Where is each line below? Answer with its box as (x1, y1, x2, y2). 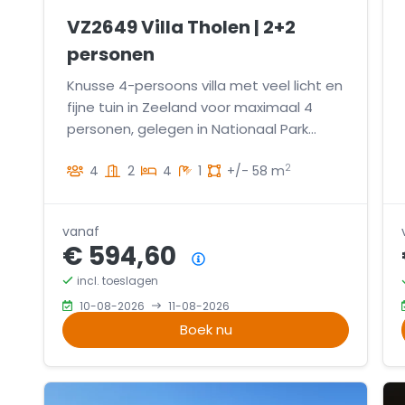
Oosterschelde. (67, 140, 170, 160)
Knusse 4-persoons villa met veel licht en (67, 75, 343, 95)
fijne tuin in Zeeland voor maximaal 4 (67, 97, 313, 117)
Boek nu (179, 319, 232, 339)
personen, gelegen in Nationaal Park (67, 118, 308, 138)
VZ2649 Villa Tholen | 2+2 (67, 14, 296, 40)
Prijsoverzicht (212, 249, 300, 268)
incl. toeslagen (77, 272, 158, 288)
